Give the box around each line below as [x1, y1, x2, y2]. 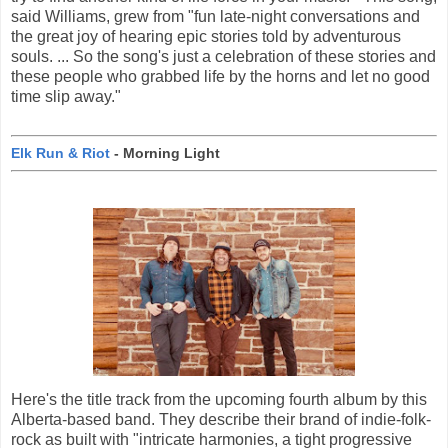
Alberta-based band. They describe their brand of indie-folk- [11, 411, 431, 429]
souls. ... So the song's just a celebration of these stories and [11, 47, 436, 65]
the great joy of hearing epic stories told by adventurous [11, 27, 401, 45]
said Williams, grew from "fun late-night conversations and [11, 7, 420, 25]
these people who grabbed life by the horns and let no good [11, 67, 430, 85]
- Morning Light [110, 144, 220, 161]
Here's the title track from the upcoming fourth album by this [11, 391, 427, 409]
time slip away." [11, 87, 121, 105]
